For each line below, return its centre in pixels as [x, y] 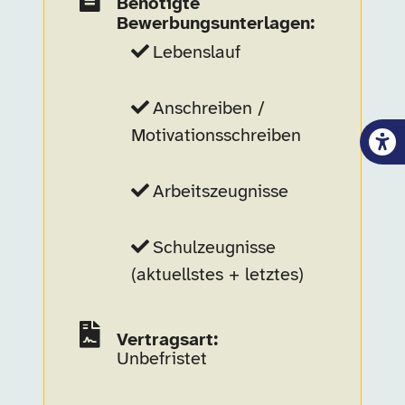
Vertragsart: [167, 340]
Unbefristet [161, 359]
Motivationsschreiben [216, 136]
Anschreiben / [208, 109]
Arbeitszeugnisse [220, 192]
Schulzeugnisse [214, 248]
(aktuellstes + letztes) [217, 275]
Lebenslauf [196, 53]
